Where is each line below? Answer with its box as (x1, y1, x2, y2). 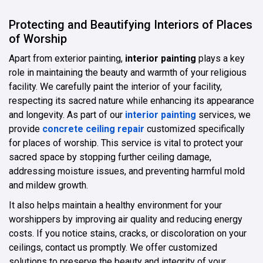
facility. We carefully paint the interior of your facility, (9, 80, 222, 92)
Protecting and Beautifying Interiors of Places (9, 17, 252, 32)
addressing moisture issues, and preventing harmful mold (9, 165, 245, 177)
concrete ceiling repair (42, 123, 144, 134)
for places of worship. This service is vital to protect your (9, 137, 243, 149)
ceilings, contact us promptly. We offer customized (9, 241, 217, 253)
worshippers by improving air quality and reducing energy (9, 213, 242, 225)
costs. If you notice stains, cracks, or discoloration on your (9, 227, 247, 239)
